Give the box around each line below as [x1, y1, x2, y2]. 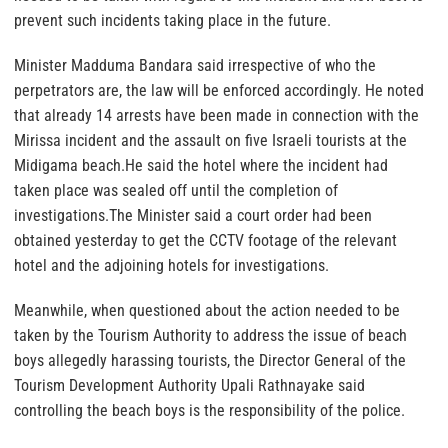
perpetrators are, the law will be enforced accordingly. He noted [14, 80, 424, 100]
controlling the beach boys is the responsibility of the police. [14, 400, 405, 420]
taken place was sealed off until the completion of [14, 180, 338, 200]
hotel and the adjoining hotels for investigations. [14, 255, 329, 275]
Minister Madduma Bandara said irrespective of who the [14, 55, 376, 75]
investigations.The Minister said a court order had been [14, 205, 372, 225]
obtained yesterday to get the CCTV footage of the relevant [14, 230, 397, 250]
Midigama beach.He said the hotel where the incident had [14, 155, 388, 175]
